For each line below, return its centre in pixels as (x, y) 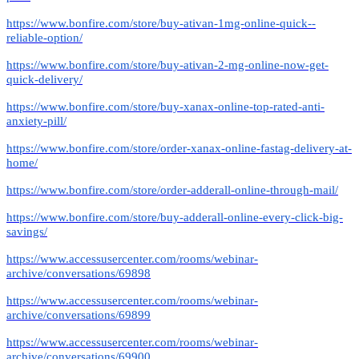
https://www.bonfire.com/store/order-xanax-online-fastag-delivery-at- (179, 148)
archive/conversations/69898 (79, 273)
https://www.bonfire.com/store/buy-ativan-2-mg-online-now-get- (167, 65)
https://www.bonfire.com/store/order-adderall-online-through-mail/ (172, 190)
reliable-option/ (44, 37)
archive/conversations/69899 (79, 315)
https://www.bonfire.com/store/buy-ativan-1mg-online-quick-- (161, 23)
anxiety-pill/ (36, 121)
